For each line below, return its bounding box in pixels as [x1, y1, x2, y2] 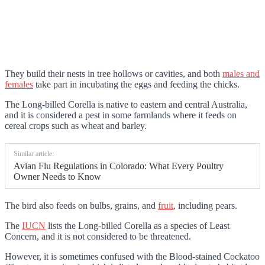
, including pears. [173, 201, 237, 211]
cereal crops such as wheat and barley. [5, 121, 147, 131]
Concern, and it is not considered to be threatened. [5, 231, 191, 241]
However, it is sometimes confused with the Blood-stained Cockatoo [5, 251, 260, 261]
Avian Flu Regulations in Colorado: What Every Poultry [14, 161, 224, 171]
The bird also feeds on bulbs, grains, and [5, 201, 158, 211]
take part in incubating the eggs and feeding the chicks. [33, 79, 240, 89]
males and [222, 69, 260, 79]
